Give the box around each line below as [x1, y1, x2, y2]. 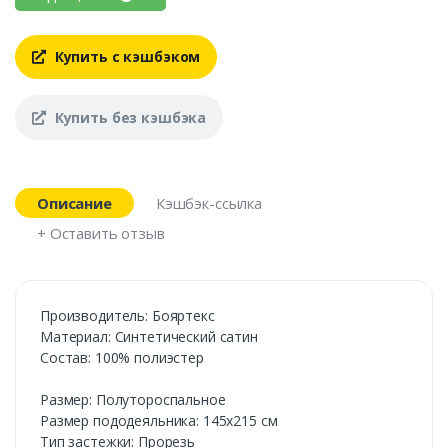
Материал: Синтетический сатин [40, 326, 258, 346]
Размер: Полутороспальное [40, 389, 226, 409]
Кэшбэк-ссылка [155, 192, 262, 213]
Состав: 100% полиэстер [40, 347, 204, 367]
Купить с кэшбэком [50, 47, 201, 67]
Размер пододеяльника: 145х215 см [40, 410, 278, 430]
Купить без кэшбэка [50, 107, 207, 127]
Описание [37, 192, 112, 213]
